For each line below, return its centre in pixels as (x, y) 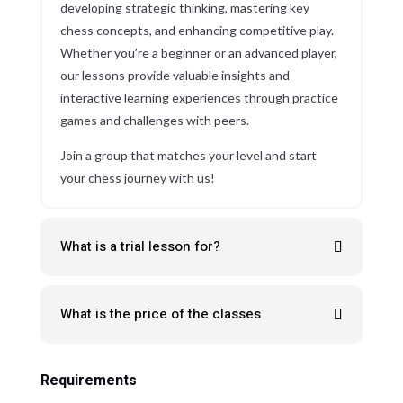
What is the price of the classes (160, 314)
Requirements (88, 381)
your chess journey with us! (137, 178)
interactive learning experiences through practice (199, 98)
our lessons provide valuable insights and (175, 76)
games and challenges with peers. (154, 121)
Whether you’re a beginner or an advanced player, (198, 53)
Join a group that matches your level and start (188, 156)
